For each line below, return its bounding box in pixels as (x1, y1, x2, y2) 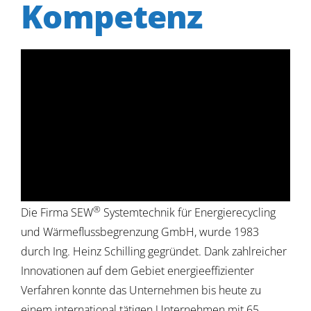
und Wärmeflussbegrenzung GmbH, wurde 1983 (20, 224, 259, 239)
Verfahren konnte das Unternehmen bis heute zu (20, 282, 261, 298)
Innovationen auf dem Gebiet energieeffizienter (20, 262, 254, 278)
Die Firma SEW (20, 204, 93, 220)
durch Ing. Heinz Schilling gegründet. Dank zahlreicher (20, 243, 287, 259)
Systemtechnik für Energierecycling (100, 204, 276, 220)
